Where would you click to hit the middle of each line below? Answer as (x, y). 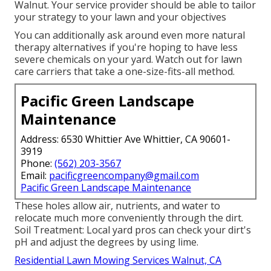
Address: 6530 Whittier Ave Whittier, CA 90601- (126, 139)
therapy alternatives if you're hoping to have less (126, 47)
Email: (35, 176)
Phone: (38, 164)
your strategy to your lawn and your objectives (120, 17)
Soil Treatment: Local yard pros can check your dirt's (133, 230)
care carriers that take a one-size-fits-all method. (125, 72)
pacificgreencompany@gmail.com (124, 176)
